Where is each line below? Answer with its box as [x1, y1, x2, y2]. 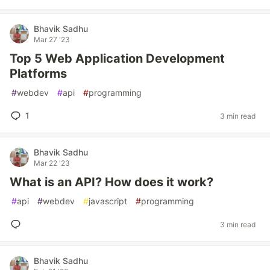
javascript [89, 196, 127, 206]
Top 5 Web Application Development [10, 51, 225, 66]
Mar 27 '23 [34, 35, 70, 44]
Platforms [10, 66, 67, 81]
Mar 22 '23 [34, 159, 70, 168]
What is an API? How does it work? [10, 175, 213, 189]
